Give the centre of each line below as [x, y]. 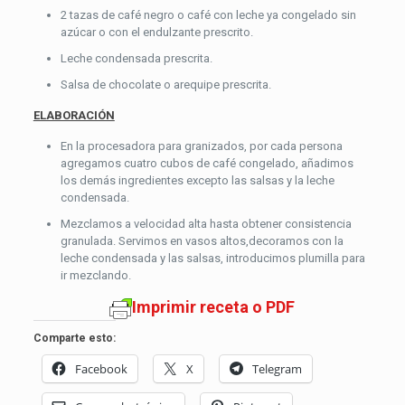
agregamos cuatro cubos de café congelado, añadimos [207, 163]
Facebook [101, 369]
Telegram [277, 369]
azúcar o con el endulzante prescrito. [156, 32]
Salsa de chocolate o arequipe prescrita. [165, 85]
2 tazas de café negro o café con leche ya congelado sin [208, 15]
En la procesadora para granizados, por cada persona [201, 146]
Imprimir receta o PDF [214, 307]
